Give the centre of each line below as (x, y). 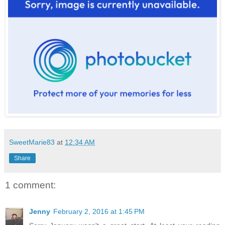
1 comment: (30, 185)
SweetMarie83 (32, 142)
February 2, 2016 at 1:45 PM (99, 211)
